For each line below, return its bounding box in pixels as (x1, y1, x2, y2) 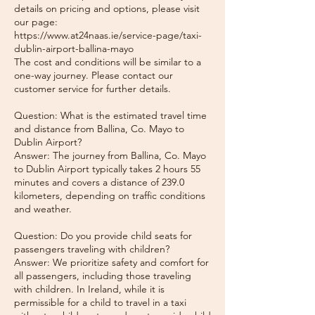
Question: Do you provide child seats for (14, 229, 192, 242)
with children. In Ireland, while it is (14, 283, 165, 295)
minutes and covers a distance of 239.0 (14, 176, 184, 188)
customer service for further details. (14, 82, 171, 95)
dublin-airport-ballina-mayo (14, 42, 134, 55)
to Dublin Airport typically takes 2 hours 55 (14, 162, 200, 175)
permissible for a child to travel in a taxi (14, 296, 186, 309)
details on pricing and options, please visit (14, 2, 200, 15)
